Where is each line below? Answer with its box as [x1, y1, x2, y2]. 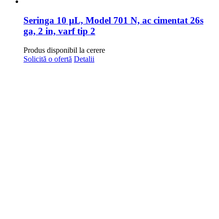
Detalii [74, 54, 94, 63]
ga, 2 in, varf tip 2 [23, 26, 95, 37]
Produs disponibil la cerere [23, 45, 105, 54]
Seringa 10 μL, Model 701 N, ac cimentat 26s [23, 15, 203, 26]
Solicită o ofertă [23, 54, 72, 63]
